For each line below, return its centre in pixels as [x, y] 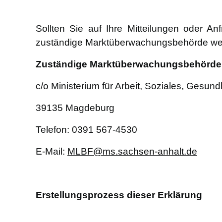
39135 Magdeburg [75, 108]
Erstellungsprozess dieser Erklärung [119, 195]
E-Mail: [52, 152]
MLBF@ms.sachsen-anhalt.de [132, 152]
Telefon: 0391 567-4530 [86, 130]
